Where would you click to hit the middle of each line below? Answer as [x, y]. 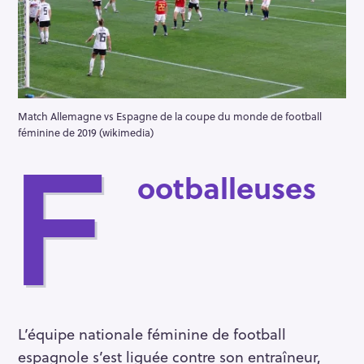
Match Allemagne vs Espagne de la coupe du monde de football [170, 116]
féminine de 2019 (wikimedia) [86, 132]
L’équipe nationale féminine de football [152, 333]
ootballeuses [227, 187]
